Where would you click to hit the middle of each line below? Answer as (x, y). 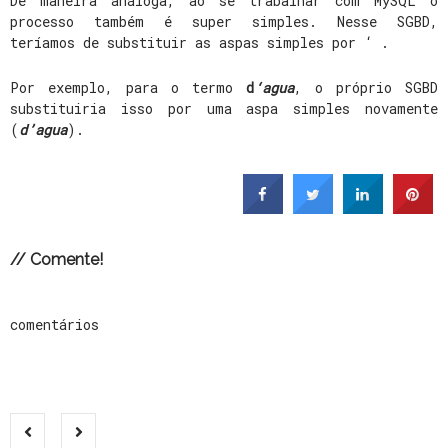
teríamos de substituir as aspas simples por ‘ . (199, 42)
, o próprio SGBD (366, 87)
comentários (54, 324)
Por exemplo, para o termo (128, 87)
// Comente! (56, 259)
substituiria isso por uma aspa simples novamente (224, 108)
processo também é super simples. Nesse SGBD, (224, 21)
